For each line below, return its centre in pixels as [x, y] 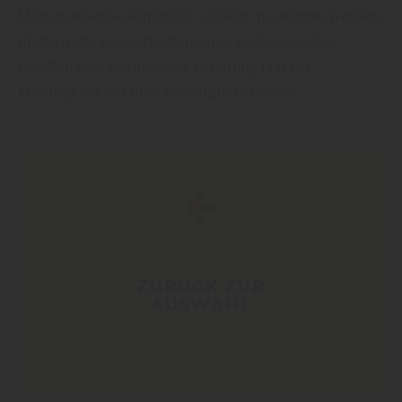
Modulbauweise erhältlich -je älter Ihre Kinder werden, [200, 16]
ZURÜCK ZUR [201, 287]
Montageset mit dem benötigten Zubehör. [159, 92]
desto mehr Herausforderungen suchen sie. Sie [176, 41]
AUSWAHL [201, 306]
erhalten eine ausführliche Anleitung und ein [164, 66]
